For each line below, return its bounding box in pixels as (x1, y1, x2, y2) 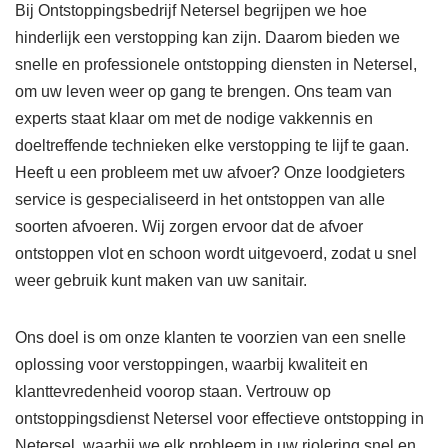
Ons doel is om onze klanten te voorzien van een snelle (15, 329, 406, 347)
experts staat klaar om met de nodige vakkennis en (15, 110, 373, 128)
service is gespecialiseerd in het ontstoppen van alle (15, 191, 385, 209)
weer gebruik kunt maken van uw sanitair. (15, 272, 311, 290)
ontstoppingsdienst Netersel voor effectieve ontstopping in (15, 410, 424, 428)
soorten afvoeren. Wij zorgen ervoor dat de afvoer (15, 218, 363, 236)
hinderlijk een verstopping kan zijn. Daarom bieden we (15, 29, 400, 47)
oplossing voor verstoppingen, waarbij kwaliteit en (15, 356, 368, 374)
